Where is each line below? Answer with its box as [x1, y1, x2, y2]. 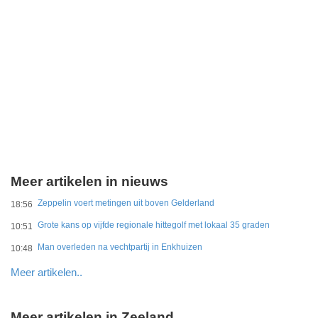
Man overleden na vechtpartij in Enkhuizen [38, 242, 202, 252]
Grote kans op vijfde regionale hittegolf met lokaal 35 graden [38, 220, 270, 230]
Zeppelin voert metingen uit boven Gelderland [38, 198, 214, 208]
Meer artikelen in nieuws [11, 174, 168, 189]
